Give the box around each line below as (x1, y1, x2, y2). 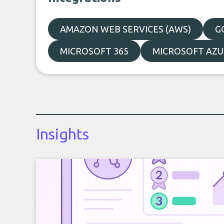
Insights (36, 125, 89, 142)
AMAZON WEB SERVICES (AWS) (60, 24, 191, 34)
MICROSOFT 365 (60, 46, 128, 56)
